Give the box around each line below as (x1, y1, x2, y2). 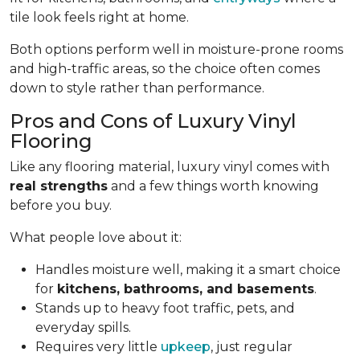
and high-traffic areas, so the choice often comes (10, 61, 320, 76)
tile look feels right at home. (10, 10, 189, 25)
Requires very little (35, 339, 161, 354)
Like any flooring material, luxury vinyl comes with (10, 159, 329, 174)
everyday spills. (35, 320, 131, 335)
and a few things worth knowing (108, 178, 319, 194)
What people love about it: (10, 230, 182, 245)
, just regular (211, 339, 292, 354)
